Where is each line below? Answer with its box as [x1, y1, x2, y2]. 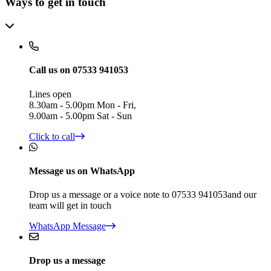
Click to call [29, 131, 75, 142]
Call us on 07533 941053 [29, 65, 128, 76]
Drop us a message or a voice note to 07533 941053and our [29, 189, 256, 200]
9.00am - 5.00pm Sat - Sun [29, 110, 132, 121]
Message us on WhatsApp [29, 165, 135, 176]
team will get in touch [29, 200, 111, 211]
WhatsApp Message [29, 221, 106, 232]
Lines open [29, 88, 71, 99]
